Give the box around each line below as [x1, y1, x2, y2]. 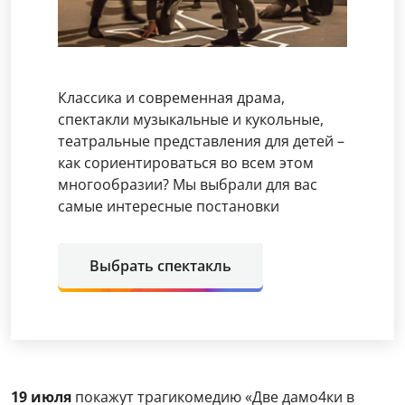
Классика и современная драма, [58, 87, 285, 108]
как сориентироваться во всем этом [58, 152, 314, 173]
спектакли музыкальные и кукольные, [58, 108, 324, 129]
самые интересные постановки [58, 195, 279, 216]
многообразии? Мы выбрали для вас [58, 174, 317, 194]
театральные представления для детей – [58, 130, 344, 151]
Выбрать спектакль [89, 255, 231, 276]
